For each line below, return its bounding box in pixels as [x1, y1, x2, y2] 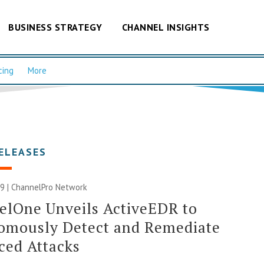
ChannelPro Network [11, 181, 88, 193]
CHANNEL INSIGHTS [121, 21, 210, 33]
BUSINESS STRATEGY [8, 21, 103, 33]
